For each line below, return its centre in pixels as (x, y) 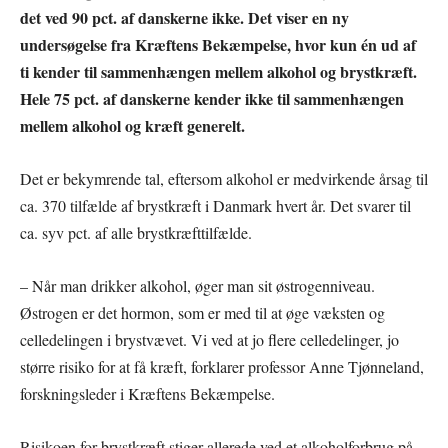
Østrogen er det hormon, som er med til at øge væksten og (202, 312)
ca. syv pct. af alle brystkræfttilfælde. (136, 232)
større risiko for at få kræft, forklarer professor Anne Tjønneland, (222, 366)
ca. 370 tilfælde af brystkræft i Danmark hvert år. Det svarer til (215, 205)
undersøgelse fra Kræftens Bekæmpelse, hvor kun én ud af (218, 44)
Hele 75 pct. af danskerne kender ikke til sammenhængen (212, 98)
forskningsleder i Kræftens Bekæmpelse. (147, 393)
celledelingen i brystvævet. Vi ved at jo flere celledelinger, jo (209, 339)
